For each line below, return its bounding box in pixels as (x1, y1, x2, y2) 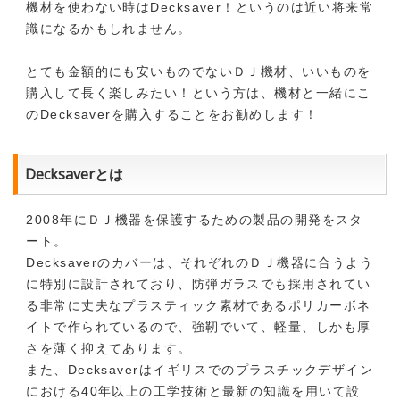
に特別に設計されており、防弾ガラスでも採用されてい (26, 277, 371, 292)
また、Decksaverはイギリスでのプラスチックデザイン (26, 362, 374, 378)
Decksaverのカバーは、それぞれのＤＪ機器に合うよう (26, 255, 374, 271)
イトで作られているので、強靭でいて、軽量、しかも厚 (26, 320, 371, 335)
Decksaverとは (25, 163, 123, 184)
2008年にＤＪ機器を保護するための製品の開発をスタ (26, 212, 363, 228)
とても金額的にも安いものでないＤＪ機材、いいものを (26, 63, 371, 79)
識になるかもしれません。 (26, 21, 192, 36)
